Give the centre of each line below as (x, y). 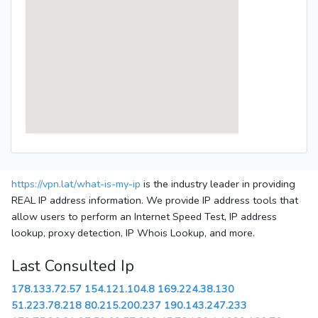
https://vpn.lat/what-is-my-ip (76, 184)
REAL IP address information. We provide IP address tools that (155, 201)
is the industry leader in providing (218, 184)
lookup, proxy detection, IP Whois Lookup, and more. (133, 233)
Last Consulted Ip (73, 267)
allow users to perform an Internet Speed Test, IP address (144, 217)
